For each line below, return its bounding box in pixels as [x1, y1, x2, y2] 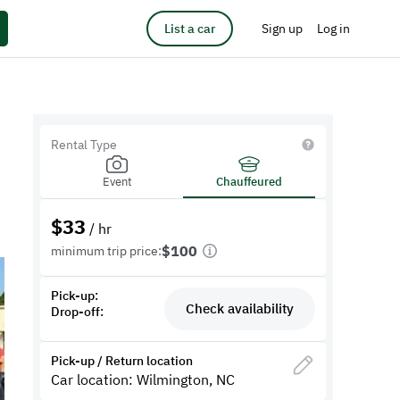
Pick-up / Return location [51, 353, 194, 369]
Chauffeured [216, 174, 282, 189]
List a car [164, 21, 215, 37]
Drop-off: [51, 304, 104, 320]
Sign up [262, 21, 303, 37]
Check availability [185, 300, 294, 317]
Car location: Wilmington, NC [51, 371, 236, 388]
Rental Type [51, 137, 118, 153]
